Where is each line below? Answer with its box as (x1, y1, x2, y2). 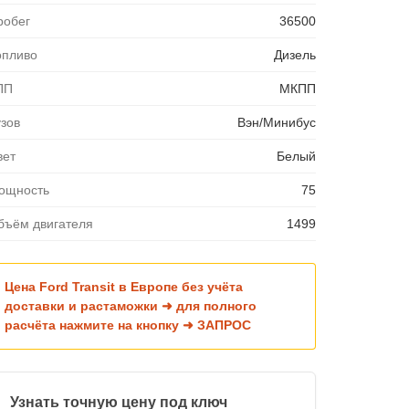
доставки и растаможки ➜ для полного (5, 298, 257, 313)
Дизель (273, 47, 316, 62)
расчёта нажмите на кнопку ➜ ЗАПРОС (5, 317, 251, 332)
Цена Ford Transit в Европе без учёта (5, 278, 243, 294)
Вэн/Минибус (236, 114, 316, 130)
